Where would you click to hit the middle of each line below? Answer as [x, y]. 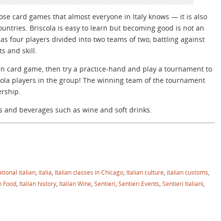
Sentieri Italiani [183, 184]
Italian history [38, 184]
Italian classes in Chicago [89, 172]
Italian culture [145, 172]
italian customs [187, 172]
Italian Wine [75, 184]
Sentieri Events [139, 184]
